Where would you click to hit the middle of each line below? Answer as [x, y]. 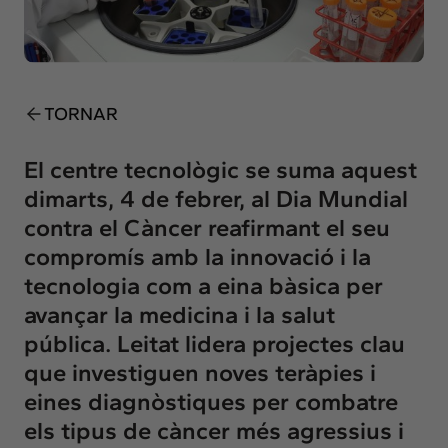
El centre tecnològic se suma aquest [220, 169]
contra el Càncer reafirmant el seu [207, 227]
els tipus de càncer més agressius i [214, 430]
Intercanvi [94, 72]
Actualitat [76, 33]
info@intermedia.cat [145, 155]
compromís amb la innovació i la [197, 256]
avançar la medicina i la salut [179, 314]
